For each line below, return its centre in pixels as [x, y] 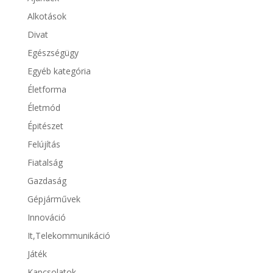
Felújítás [44, 144]
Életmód [44, 107]
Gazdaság [47, 180]
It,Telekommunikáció [69, 235]
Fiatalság [45, 162]
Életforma [47, 89]
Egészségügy [53, 52]
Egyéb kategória [59, 71]
